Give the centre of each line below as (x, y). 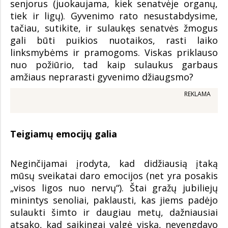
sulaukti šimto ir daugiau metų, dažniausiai (114, 212)
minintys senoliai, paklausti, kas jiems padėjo (114, 200)
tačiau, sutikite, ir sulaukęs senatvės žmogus (114, 28)
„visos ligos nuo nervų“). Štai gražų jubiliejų (114, 188)
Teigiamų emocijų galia (64, 134)
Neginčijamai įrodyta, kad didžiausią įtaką (114, 164)
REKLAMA (197, 94)
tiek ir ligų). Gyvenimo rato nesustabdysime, (114, 16)
